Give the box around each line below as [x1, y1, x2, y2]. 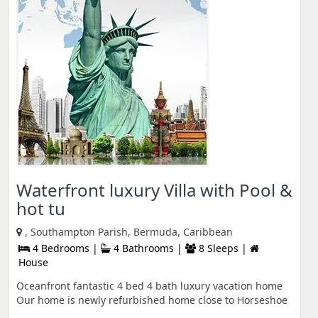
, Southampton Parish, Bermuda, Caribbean [25, 225, 233, 238]
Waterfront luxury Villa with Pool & [16, 178, 292, 202]
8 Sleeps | [196, 241, 250, 255]
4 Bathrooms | [111, 241, 185, 255]
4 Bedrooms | [30, 241, 101, 255]
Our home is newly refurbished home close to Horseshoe [16, 293, 287, 307]
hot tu [16, 197, 65, 220]
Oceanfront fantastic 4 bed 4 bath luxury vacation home [16, 279, 283, 292]
